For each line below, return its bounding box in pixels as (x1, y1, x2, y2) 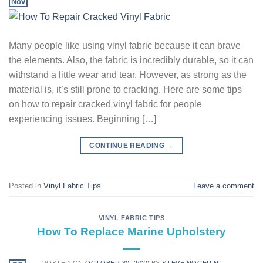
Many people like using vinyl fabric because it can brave (9, 41, 241, 51)
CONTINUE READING (89, 141, 167, 150)
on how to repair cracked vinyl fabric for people (9, 99, 202, 110)
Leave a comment (193, 181, 254, 190)
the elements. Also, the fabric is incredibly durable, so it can (9, 55, 254, 66)
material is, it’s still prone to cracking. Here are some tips (9, 85, 242, 95)
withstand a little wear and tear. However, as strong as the (9, 70, 247, 80)
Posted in (9, 181, 43, 190)
